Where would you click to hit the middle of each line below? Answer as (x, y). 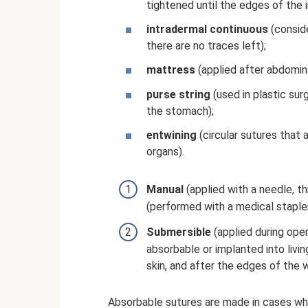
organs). (165, 151)
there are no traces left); (206, 46)
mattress (171, 70)
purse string (178, 94)
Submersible (179, 232)
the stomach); (180, 111)
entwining (172, 135)
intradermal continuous (207, 30)
